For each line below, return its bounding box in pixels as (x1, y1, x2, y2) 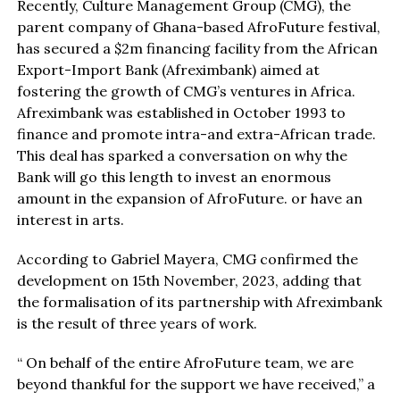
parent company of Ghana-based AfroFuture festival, (16, 17, 380, 36)
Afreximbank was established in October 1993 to (16, 103, 346, 121)
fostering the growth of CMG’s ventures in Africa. (16, 81, 355, 100)
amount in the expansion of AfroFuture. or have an (16, 188, 362, 207)
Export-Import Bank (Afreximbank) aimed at (16, 60, 320, 79)
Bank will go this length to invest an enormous (16, 167, 331, 186)
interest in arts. (16, 210, 124, 229)
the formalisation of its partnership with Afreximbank (16, 292, 382, 311)
